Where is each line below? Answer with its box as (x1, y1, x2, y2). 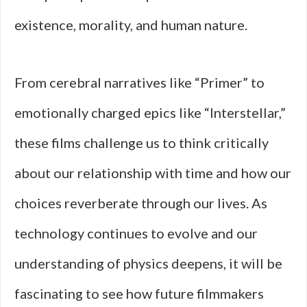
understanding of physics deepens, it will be (14, 255, 282, 271)
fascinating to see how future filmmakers (14, 285, 264, 302)
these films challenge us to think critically (14, 134, 269, 151)
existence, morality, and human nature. (14, 16, 247, 33)
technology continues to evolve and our (14, 225, 258, 241)
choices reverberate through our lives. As (14, 195, 267, 211)
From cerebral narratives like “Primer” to (14, 74, 265, 90)
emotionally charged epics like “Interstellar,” (14, 104, 286, 121)
